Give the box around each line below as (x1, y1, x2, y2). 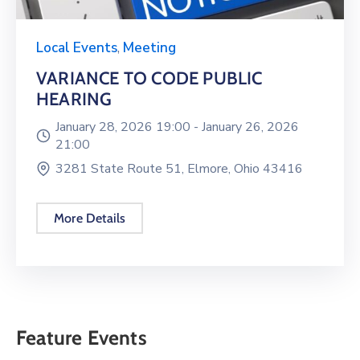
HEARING (36, 88, 112, 111)
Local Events (36, 39, 117, 58)
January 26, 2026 (202, 118, 299, 137)
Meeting (123, 39, 176, 58)
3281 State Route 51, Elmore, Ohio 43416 (55, 160, 303, 178)
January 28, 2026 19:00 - (55, 118, 202, 137)
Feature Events (16, 325, 147, 350)
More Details (54, 211, 126, 227)
